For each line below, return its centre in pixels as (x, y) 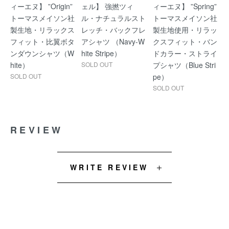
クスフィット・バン (185, 42)
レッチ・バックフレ (114, 30)
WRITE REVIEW (109, 167)
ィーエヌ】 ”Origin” (41, 6)
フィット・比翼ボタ (42, 42)
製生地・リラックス (42, 30)
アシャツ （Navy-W (113, 42)
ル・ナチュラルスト (114, 18)
